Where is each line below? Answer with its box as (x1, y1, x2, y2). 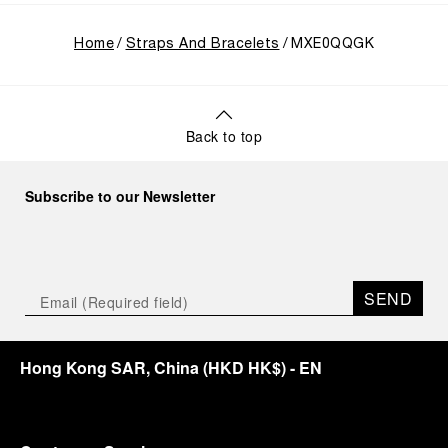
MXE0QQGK (291, 38, 374, 51)
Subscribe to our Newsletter (25, 186, 215, 206)
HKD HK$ (208, 356, 281, 379)
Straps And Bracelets (125, 38, 280, 51)
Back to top (185, 126, 263, 146)
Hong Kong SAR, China (20, 356, 199, 379)
